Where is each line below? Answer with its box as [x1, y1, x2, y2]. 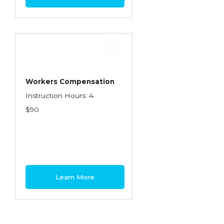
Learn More [55, 173, 95, 181]
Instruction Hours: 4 [25, 91, 93, 99]
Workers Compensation [25, 77, 114, 85]
